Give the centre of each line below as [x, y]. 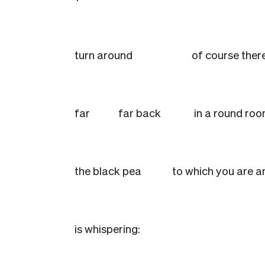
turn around [104, 54]
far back [140, 112]
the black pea [122, 170]
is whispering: [107, 228]
